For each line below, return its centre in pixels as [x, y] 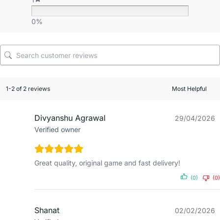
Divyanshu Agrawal [70, 118]
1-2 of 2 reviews [28, 89]
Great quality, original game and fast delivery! [107, 163]
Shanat [47, 210]
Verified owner [57, 130]
